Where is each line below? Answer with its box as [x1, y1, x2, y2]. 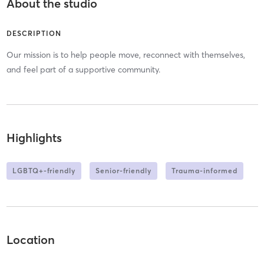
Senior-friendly [95, 166, 151, 175]
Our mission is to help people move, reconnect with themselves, [6, 49, 245, 61]
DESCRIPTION [6, 29, 61, 38]
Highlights [6, 130, 62, 145]
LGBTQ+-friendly [12, 166, 75, 175]
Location [6, 232, 55, 247]
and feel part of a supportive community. [6, 64, 160, 75]
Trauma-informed [171, 166, 237, 175]
